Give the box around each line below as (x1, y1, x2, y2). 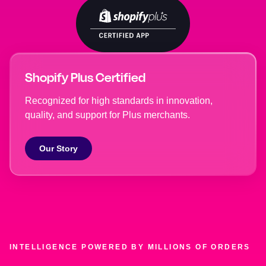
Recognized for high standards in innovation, (25, 95, 213, 106)
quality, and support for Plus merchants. (25, 109, 190, 120)
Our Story (39, 143, 78, 153)
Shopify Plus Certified (25, 69, 145, 85)
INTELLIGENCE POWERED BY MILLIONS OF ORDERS (9, 242, 251, 251)
